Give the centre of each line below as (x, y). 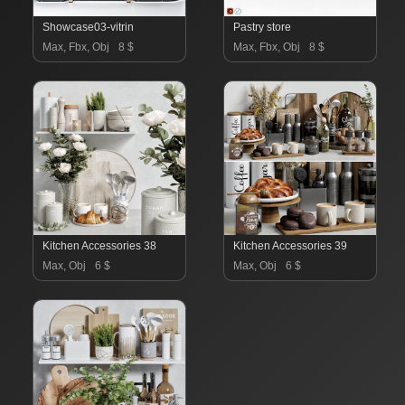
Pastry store (262, 27)
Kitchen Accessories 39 (290, 246)
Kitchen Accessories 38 (99, 246)
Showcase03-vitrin (88, 27)
